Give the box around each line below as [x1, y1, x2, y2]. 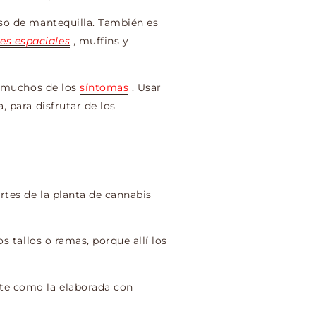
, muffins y [73, 35, 129, 47]
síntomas [80, 81, 129, 93]
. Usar [131, 81, 162, 93]
